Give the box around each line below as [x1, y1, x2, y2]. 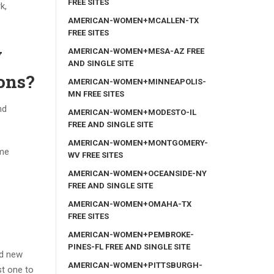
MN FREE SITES [68, 89, 124, 98]
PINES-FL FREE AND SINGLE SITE [68, 242, 190, 251]
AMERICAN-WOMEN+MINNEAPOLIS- [68, 76, 206, 86]
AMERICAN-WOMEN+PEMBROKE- [68, 229, 194, 239]
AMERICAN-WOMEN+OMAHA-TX [68, 199, 191, 209]
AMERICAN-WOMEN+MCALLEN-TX [68, 15, 199, 25]
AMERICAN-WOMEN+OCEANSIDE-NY [68, 168, 207, 178]
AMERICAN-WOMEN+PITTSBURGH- [68, 260, 202, 270]
